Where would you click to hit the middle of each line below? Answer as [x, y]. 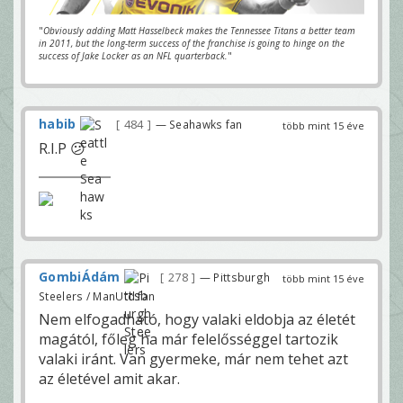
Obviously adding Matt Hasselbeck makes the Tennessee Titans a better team [199, 30]
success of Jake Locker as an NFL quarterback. [133, 55]
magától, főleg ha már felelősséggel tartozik [188, 340]
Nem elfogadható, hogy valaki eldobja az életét [197, 320]
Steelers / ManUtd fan [97, 296]
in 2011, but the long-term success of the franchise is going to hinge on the [192, 43]
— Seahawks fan [199, 124]
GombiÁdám [80, 276]
